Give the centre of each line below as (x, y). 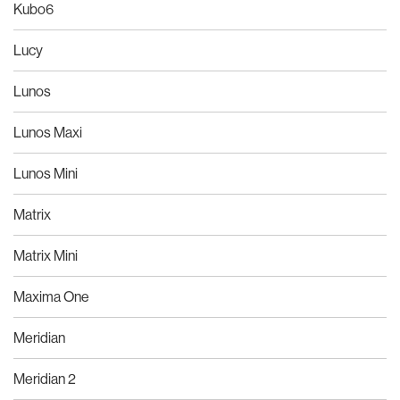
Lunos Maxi (48, 132)
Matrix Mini (46, 255)
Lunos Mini (46, 173)
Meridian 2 (45, 378)
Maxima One (51, 296)
